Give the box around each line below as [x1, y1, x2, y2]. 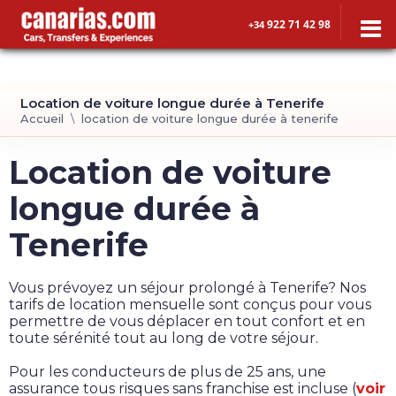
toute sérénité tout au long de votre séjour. [9, 330, 318, 346]
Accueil [20, 111, 65, 126]
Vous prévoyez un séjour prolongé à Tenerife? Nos [9, 279, 366, 296]
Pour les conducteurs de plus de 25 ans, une [9, 363, 326, 380]
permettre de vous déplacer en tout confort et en [9, 313, 365, 330]
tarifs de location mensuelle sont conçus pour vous [9, 296, 371, 313]
